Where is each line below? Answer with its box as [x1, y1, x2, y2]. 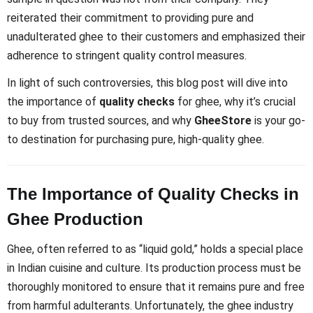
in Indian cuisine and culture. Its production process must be [7, 261, 301, 275]
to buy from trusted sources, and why [7, 113, 194, 127]
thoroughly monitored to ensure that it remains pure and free [7, 280, 305, 294]
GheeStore [194, 113, 252, 127]
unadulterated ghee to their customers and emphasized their [7, 30, 305, 44]
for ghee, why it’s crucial [175, 94, 296, 108]
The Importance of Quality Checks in [7, 184, 299, 203]
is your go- [252, 113, 305, 127]
